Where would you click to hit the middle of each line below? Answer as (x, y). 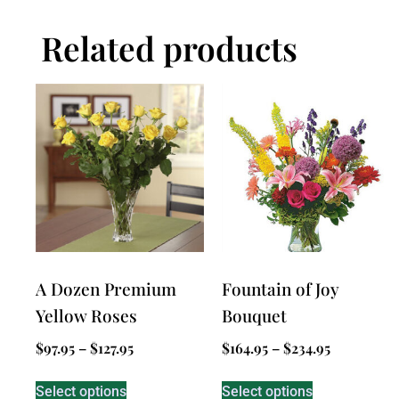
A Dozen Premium (106, 288)
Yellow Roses (86, 315)
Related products (169, 48)
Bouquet (254, 315)
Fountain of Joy (280, 288)
